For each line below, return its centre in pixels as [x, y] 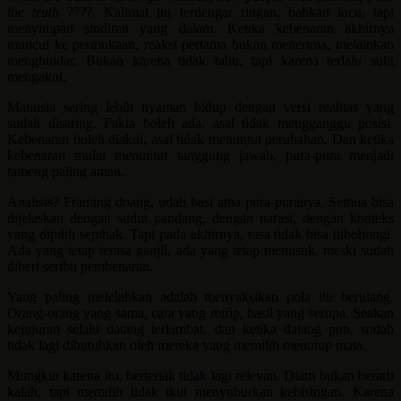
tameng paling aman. [66, 172]
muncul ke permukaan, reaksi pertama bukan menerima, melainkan [200, 45]
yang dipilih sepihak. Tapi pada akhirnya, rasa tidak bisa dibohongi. [200, 235]
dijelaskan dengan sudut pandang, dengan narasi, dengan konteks [200, 218]
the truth [34, 13]
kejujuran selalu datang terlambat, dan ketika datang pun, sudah [200, 329]
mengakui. [37, 77]
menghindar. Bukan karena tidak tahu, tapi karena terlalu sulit [200, 61]
